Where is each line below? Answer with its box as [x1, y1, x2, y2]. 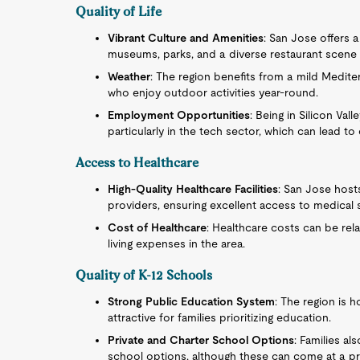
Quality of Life [76, 4, 162, 19]
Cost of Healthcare [108, 221, 207, 234]
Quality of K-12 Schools [76, 268, 213, 283]
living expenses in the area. [108, 237, 246, 250]
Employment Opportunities [108, 108, 251, 121]
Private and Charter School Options [108, 333, 295, 346]
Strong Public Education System [108, 295, 276, 308]
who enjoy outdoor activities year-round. [108, 86, 319, 99]
